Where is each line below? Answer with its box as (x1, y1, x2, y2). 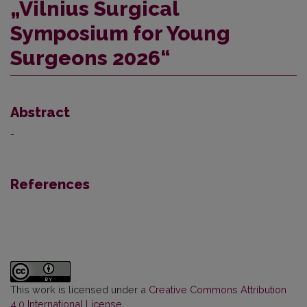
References (10, 175, 90, 193)
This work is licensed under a (10, 283, 149, 295)
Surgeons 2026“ (10, 45, 171, 70)
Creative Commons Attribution (149, 283, 286, 295)
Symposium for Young (10, 21, 230, 45)
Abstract (10, 103, 70, 121)
